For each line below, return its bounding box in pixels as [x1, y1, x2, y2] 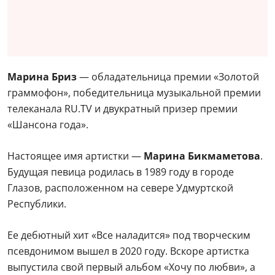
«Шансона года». [7, 118, 88, 131]
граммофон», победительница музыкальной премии [7, 86, 261, 99]
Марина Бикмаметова [144, 149, 260, 163]
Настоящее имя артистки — [7, 149, 144, 163]
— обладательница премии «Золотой [79, 70, 259, 83]
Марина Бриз [7, 70, 79, 83]
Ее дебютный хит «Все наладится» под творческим [7, 228, 250, 242]
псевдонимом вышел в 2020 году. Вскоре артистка [7, 244, 249, 258]
